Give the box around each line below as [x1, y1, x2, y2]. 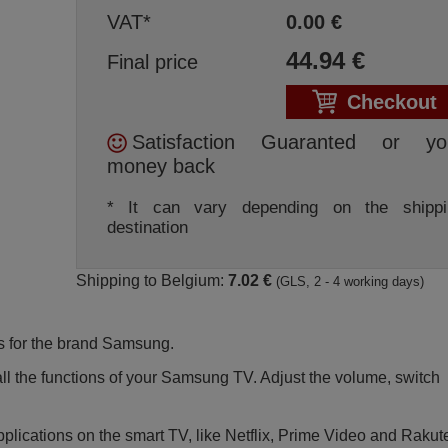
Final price [106, 51, 198, 73]
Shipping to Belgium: [75, 272, 228, 289]
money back [106, 155, 215, 177]
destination [106, 218, 188, 237]
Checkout [346, 91, 437, 113]
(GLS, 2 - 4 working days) [275, 274, 424, 289]
